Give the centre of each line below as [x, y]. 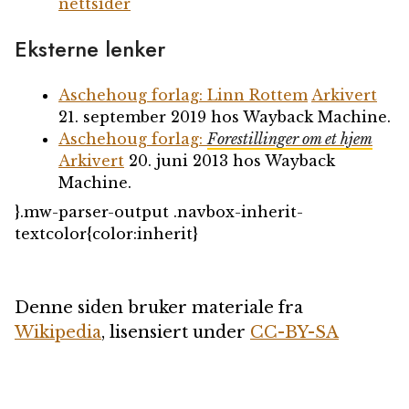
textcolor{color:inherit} [106, 234]
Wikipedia [58, 333]
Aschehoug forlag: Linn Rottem [183, 95]
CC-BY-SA [294, 333]
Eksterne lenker [90, 49]
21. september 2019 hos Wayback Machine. [225, 117]
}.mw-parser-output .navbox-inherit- [159, 212]
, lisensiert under [176, 333]
